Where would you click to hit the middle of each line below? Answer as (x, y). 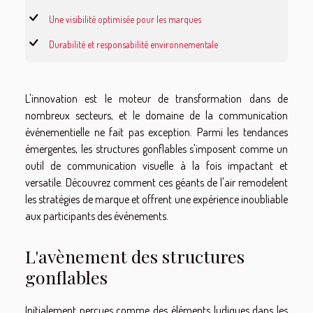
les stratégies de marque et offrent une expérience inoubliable (156, 199)
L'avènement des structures (135, 256)
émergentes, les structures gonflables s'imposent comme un (156, 148)
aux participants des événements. (97, 216)
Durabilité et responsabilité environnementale (133, 44)
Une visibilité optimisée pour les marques (125, 19)
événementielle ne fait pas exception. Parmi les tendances (156, 132)
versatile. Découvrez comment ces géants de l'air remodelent (156, 182)
